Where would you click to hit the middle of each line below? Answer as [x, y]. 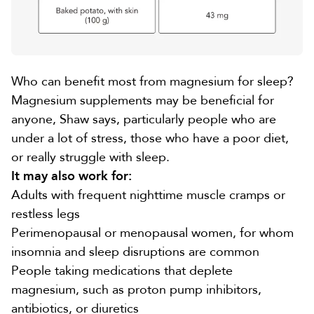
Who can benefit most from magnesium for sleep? [152, 81]
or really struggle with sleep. [90, 157]
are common [222, 252]
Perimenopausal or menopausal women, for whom [152, 233]
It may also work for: [71, 176]
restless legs [46, 214]
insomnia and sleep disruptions [98, 252]
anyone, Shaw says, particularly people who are [144, 119]
